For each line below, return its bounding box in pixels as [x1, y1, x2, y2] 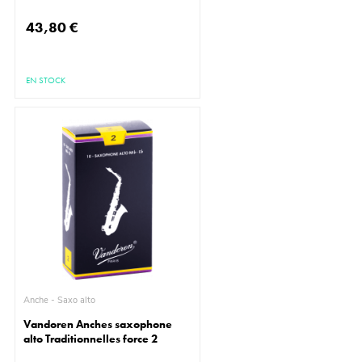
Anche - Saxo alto [57, 294, 96, 307]
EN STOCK [26, 74, 66, 86]
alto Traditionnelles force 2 [23, 331, 158, 347]
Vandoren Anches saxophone [23, 317, 173, 332]
